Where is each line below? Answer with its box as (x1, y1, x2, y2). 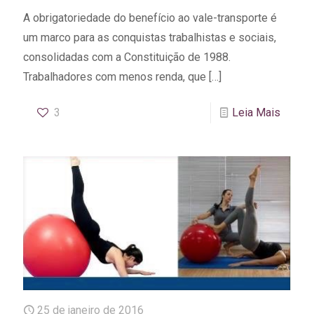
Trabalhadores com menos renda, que (23, 69, 206, 83)
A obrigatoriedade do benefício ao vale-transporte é (23, 11, 277, 25)
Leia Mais (232, 105, 280, 119)
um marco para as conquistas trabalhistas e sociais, (23, 30, 276, 44)
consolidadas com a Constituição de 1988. (23, 50, 231, 64)
